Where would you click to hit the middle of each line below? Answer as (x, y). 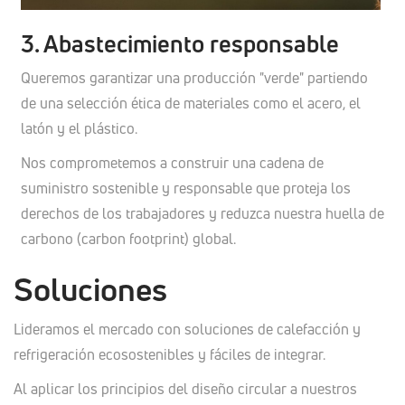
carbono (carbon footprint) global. (128, 239)
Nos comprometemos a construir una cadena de (172, 163)
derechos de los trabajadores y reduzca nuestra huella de (202, 214)
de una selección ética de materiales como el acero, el (190, 104)
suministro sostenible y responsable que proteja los (185, 188)
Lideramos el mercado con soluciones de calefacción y (187, 330)
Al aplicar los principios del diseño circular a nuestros (185, 389)
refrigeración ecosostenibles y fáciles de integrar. (170, 355)
